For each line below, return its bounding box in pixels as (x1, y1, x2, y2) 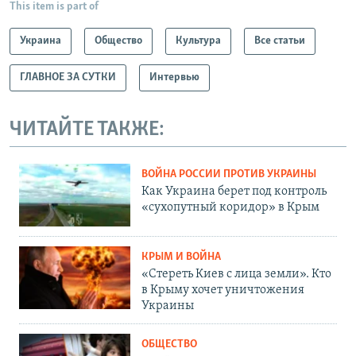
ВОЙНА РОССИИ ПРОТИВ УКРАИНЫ (141, 168, 316, 181)
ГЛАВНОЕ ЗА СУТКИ (20, 71, 116, 83)
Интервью (149, 71, 199, 83)
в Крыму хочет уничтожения (141, 284, 304, 297)
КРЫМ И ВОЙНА (141, 251, 221, 264)
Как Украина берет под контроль (141, 185, 327, 199)
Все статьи (254, 34, 305, 47)
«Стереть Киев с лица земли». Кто (141, 268, 331, 281)
